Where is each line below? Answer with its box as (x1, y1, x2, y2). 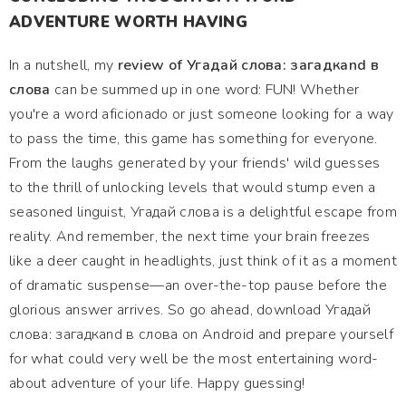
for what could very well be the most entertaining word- (9, 349, 379, 369)
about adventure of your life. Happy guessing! (9, 373, 305, 393)
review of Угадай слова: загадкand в (117, 55, 379, 75)
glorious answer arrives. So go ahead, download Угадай (9, 300, 371, 320)
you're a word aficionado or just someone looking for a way (9, 104, 394, 124)
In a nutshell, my (9, 55, 118, 75)
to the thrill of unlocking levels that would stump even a (9, 178, 376, 198)
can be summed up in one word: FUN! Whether (50, 80, 360, 100)
